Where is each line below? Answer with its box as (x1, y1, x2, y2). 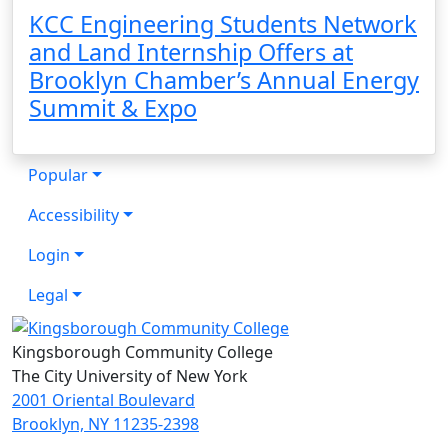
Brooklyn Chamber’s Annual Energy (29, 63, 419, 96)
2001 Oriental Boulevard (12, 389, 195, 412)
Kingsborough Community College (12, 341, 273, 364)
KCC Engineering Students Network (29, 7, 417, 40)
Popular (28, 163, 88, 186)
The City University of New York (12, 365, 248, 388)
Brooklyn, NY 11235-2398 (12, 413, 199, 436)
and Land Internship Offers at (29, 35, 353, 68)
